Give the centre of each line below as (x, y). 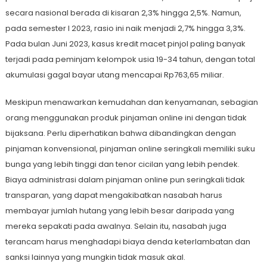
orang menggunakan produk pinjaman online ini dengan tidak (126, 118)
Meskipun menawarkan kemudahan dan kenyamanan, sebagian (131, 103)
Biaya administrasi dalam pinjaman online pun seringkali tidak (125, 180)
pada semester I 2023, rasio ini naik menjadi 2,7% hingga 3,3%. (125, 29)
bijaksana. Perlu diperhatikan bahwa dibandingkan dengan (120, 133)
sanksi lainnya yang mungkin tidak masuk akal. (95, 257)
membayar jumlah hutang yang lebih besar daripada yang (119, 211)
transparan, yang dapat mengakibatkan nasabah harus (114, 195)
